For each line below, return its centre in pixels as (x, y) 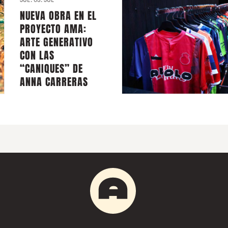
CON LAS (37, 56)
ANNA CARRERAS (54, 82)
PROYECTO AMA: (53, 29)
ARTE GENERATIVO (57, 42)
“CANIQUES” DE (52, 69)
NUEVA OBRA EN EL (59, 16)
